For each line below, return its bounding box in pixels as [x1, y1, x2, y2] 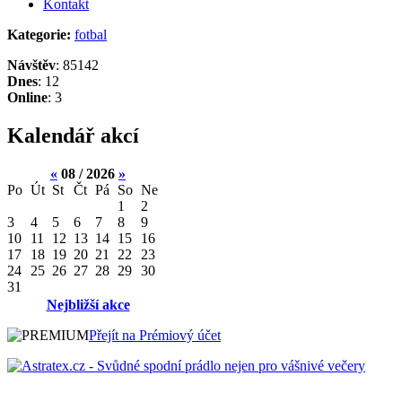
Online [7, 89, 48, 105]
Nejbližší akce [46, 296, 130, 312]
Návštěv [7, 57, 56, 73]
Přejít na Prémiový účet [89, 327, 221, 343]
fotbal [74, 26, 107, 42]
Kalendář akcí [7, 123, 139, 147]
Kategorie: [7, 26, 71, 42]
